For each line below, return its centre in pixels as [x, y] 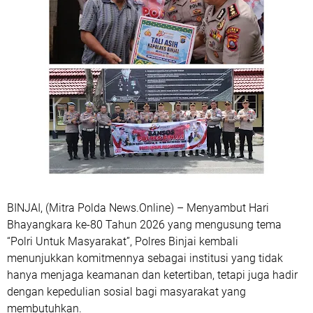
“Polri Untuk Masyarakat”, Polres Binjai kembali [123, 242]
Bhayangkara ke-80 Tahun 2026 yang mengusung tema [144, 225]
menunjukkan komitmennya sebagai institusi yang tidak [145, 259]
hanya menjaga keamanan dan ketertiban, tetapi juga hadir [152, 275]
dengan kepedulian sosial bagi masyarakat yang [126, 292]
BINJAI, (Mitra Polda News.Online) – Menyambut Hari [138, 208]
